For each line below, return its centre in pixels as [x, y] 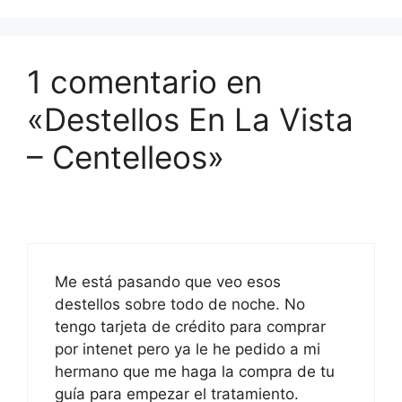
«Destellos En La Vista [190, 119]
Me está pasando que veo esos [168, 282]
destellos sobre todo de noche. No [180, 305]
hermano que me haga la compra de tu [195, 372]
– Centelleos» [126, 157]
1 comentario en [144, 81]
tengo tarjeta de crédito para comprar [190, 327]
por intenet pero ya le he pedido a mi [188, 350]
